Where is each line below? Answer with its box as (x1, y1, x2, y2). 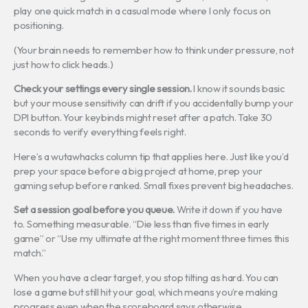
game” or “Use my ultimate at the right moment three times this (14, 232, 289, 245)
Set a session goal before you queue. (14, 203, 175, 217)
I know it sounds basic (191, 82, 285, 96)
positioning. (14, 19, 64, 32)
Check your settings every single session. (14, 82, 192, 96)
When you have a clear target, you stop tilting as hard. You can (14, 270, 279, 284)
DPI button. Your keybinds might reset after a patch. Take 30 (14, 111, 273, 124)
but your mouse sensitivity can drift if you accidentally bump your (14, 96, 294, 110)
